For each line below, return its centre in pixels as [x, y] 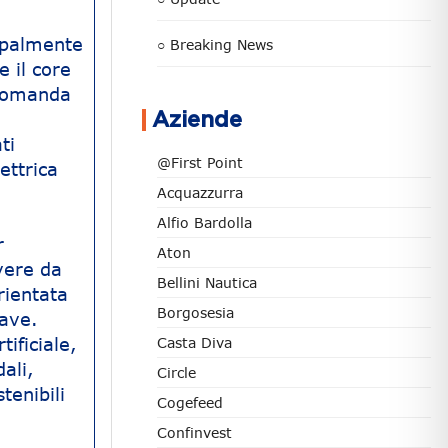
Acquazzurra [200, 192]
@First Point [200, 162]
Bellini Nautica [207, 282]
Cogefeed [190, 402]
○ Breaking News [215, 44]
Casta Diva [194, 342]
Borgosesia [195, 312]
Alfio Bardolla [204, 222]
